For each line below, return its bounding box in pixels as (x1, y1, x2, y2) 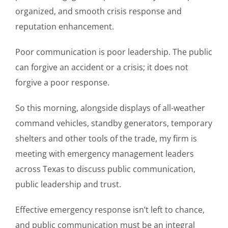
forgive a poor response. (15, 76, 109, 88)
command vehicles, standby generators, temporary (15, 117, 212, 129)
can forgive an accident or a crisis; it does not (15, 61, 188, 73)
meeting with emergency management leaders (15, 148, 194, 159)
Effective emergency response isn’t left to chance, (15, 204, 205, 215)
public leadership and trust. (15, 178, 121, 190)
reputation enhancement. (15, 20, 114, 32)
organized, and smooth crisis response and (15, 5, 182, 17)
